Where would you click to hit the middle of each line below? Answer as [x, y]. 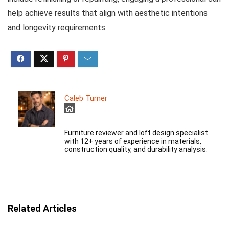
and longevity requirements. [57, 28]
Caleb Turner [86, 98]
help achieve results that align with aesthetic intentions [108, 13]
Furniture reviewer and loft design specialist [136, 133]
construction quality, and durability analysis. [136, 150]
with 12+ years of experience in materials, [133, 141]
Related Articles [42, 209]
